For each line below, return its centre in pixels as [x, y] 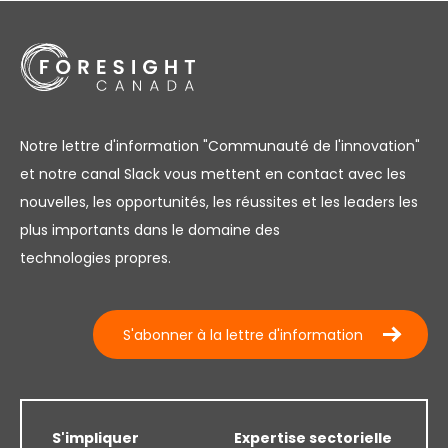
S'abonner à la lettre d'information [243, 334]
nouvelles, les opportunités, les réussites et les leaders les [219, 201]
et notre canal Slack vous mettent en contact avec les [213, 173]
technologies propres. [95, 257]
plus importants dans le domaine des [150, 229]
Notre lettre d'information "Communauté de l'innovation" [220, 145]
